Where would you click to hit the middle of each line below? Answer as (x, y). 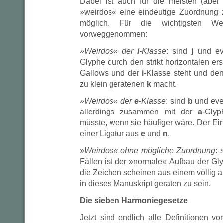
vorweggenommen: (113, 34)
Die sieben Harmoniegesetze (134, 200)
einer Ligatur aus (110, 134)
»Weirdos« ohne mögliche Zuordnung (148, 151)
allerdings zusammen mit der (139, 112)
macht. (164, 84)
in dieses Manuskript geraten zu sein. (145, 183)
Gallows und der (111, 73)
